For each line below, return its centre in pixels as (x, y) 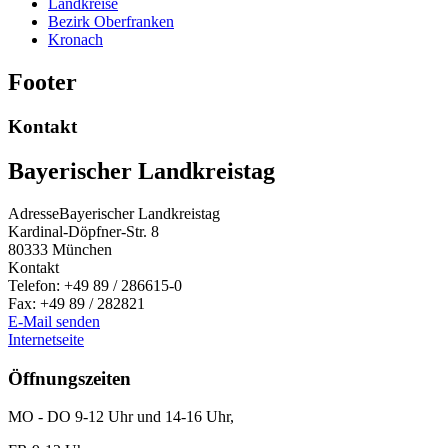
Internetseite (46, 339)
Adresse (33, 213)
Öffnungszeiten (69, 378)
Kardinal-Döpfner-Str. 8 (83, 231)
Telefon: (36, 285)
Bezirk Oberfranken (111, 22)
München (82, 249)
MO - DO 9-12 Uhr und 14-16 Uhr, (121, 417)
